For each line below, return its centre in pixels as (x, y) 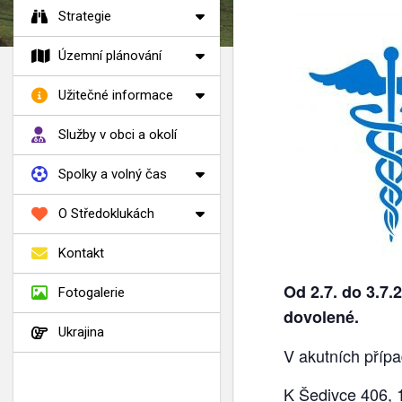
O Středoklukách (106, 214)
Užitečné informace (116, 96)
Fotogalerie (92, 293)
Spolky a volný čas (113, 175)
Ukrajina (81, 332)
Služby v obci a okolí (118, 135)
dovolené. (321, 317)
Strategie (85, 17)
